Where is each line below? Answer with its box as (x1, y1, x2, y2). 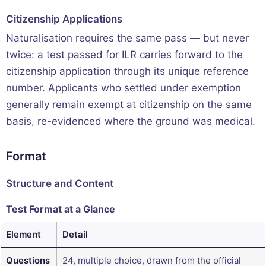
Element (6, 229, 41, 240)
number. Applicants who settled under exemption (6, 82, 241, 94)
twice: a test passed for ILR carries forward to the (6, 49, 243, 61)
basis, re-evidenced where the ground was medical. (6, 115, 255, 128)
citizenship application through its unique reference (6, 65, 249, 78)
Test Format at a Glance (6, 203, 115, 216)
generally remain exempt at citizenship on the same (6, 99, 252, 111)
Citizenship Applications (6, 12, 122, 25)
